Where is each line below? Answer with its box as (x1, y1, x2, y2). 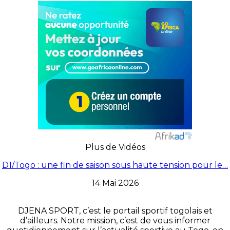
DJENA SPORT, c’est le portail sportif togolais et (17, 205, 213, 216)
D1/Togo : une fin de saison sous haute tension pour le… (2, 160, 228, 170)
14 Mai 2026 (91, 178, 139, 188)
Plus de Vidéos (85, 142, 145, 152)
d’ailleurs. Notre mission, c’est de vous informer (20, 215, 210, 225)
